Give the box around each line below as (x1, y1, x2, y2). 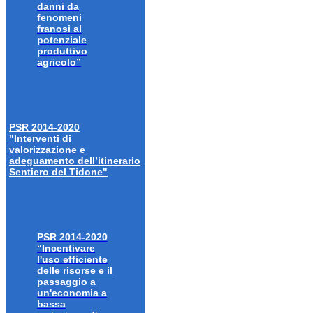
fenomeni (37, 12, 82, 24)
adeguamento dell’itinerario (9, 155, 140, 167)
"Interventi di (9, 133, 71, 145)
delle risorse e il (37, 265, 112, 277)
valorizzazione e (9, 144, 85, 156)
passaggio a (37, 276, 96, 288)
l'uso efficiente (37, 254, 108, 265)
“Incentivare (37, 242, 95, 254)
